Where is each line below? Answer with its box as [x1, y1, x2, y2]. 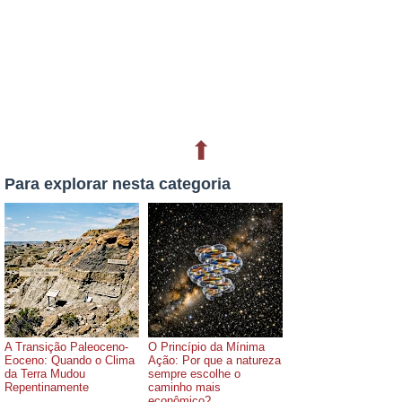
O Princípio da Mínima [148, 339, 265, 354]
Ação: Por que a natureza [148, 353, 281, 367]
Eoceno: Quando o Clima [4, 353, 135, 367]
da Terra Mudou [4, 366, 85, 380]
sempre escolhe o [148, 366, 240, 380]
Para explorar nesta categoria [4, 174, 231, 193]
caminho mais [148, 380, 221, 394]
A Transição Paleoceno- [4, 339, 128, 354]
